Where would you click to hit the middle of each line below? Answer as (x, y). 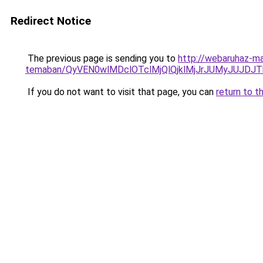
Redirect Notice (51, 21)
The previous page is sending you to (102, 58)
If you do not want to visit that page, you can (121, 92)
